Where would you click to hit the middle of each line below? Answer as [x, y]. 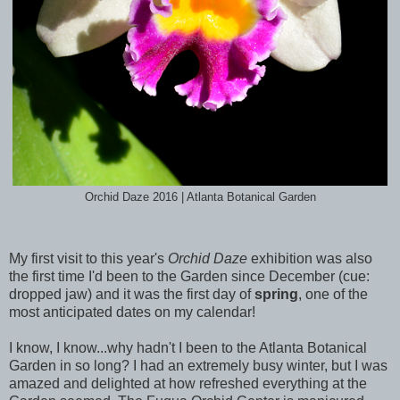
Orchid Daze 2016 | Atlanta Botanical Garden [200, 196]
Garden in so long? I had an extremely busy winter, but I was [198, 366]
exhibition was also [310, 259]
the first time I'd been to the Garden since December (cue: [189, 277]
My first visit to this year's [88, 259]
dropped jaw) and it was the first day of [132, 295]
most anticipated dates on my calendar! [134, 312]
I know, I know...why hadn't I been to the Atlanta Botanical [188, 348]
